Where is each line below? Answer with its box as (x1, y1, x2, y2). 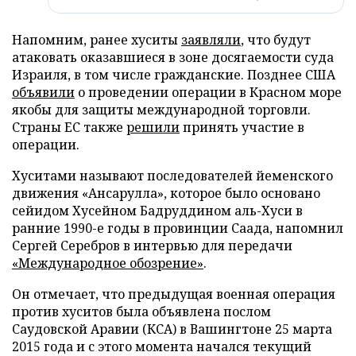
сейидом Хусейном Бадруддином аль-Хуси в (12, 201, 303, 219)
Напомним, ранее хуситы (12, 30, 181, 48)
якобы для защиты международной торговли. (12, 100, 311, 118)
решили (126, 118, 180, 136)
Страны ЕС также (12, 118, 126, 136)
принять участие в (180, 118, 304, 136)
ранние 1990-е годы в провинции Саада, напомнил (12, 219, 343, 237)
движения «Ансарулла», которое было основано (12, 184, 320, 202)
